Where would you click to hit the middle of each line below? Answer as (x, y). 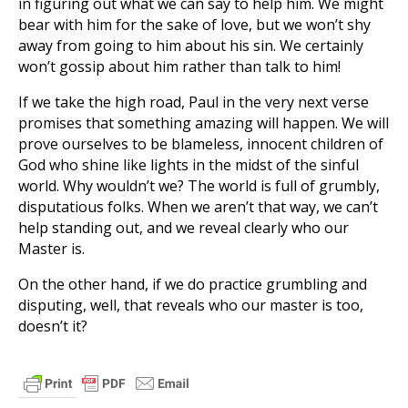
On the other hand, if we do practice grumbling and (193, 284)
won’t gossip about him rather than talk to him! (179, 66)
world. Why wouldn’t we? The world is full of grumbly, (199, 186)
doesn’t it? (53, 326)
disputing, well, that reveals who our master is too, (191, 305)
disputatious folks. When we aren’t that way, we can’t (198, 207)
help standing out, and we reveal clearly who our (184, 228)
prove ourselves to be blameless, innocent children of (201, 144)
